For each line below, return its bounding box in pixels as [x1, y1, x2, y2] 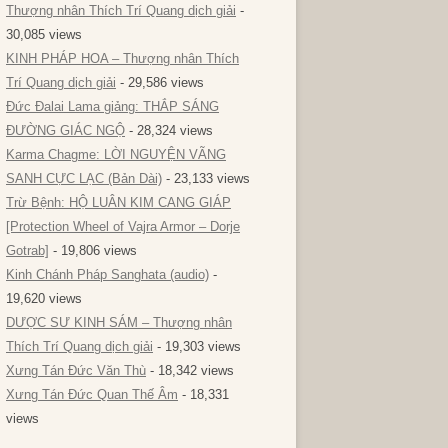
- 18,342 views [146, 363, 234, 378]
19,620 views [6, 291, 82, 306]
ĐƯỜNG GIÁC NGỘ [6, 123, 125, 138]
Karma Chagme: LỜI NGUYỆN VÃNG [6, 147, 226, 162]
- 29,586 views [116, 75, 204, 90]
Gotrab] [6, 243, 49, 258]
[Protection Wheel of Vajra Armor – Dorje [6, 219, 240, 234]
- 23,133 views [162, 171, 250, 186]
